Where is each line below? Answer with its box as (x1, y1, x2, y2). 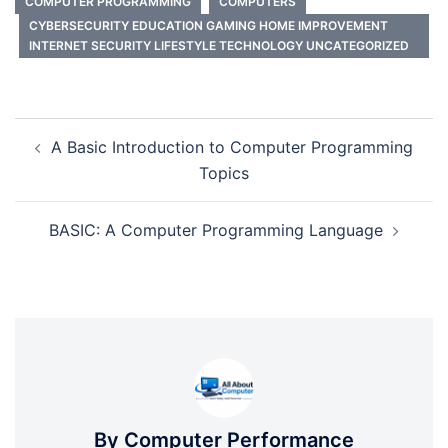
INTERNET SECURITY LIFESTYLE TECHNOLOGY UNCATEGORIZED (29, 38, 409, 53)
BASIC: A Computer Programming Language (49, 220, 383, 240)
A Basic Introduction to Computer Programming (51, 137, 413, 157)
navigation (14, 144, 137, 173)
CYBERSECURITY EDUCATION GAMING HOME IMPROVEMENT (29, 18, 388, 33)
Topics (199, 163, 249, 183)
